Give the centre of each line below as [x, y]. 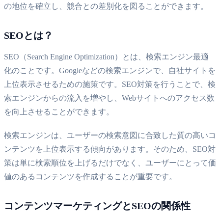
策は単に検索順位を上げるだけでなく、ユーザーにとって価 [110, 163]
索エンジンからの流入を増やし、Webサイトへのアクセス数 [109, 98]
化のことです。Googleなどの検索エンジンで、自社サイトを [110, 70]
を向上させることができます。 [59, 111]
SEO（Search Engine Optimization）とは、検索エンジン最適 [106, 56]
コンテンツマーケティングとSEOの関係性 [97, 206]
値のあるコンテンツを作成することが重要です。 [90, 176]
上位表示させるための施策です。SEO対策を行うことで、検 [110, 84]
